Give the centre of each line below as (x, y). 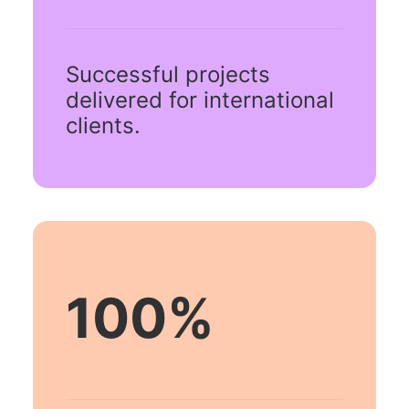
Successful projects (168, 74)
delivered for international (200, 100)
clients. (103, 126)
